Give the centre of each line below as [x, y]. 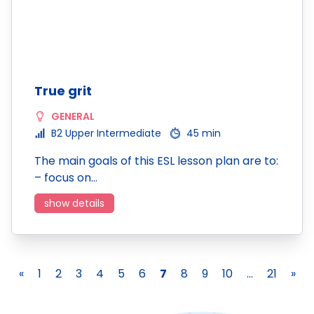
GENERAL [73, 116]
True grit [63, 91]
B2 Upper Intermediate [106, 133]
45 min [204, 133]
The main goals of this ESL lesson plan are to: [156, 161]
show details [74, 203]
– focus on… [66, 178]
